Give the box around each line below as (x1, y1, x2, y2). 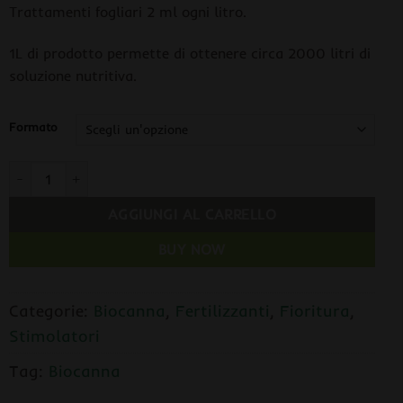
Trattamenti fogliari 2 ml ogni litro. (8, 2, 246, 21)
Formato (8, 119, 58, 134)
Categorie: (8, 300, 94, 321)
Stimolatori (8, 326, 100, 346)
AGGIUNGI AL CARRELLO (107, 205, 276, 223)
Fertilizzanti (175, 300, 270, 321)
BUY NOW (157, 240, 226, 258)
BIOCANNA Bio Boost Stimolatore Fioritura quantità (7, 161, 316, 178)
